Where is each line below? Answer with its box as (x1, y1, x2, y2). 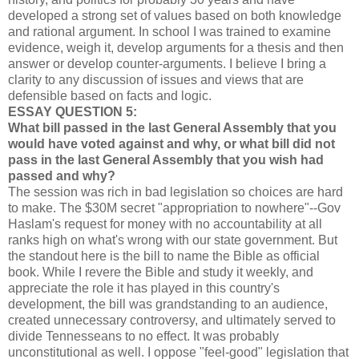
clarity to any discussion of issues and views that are (8, 73, 304, 87)
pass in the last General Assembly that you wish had (8, 153, 324, 167)
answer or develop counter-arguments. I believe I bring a (8, 57, 326, 71)
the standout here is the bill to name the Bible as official (8, 249, 320, 263)
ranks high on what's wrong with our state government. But (8, 233, 337, 247)
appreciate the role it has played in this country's (8, 281, 280, 295)
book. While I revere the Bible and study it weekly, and (8, 265, 313, 279)
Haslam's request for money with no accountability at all (8, 217, 322, 231)
